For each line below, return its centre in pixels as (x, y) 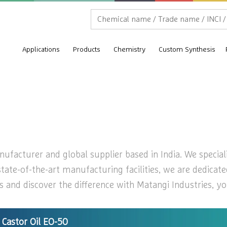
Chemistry (129, 50)
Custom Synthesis (187, 50)
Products (87, 50)
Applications (41, 50)
